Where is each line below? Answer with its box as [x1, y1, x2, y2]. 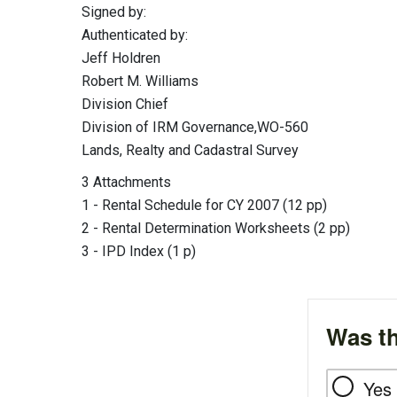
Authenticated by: [82, 27, 188, 43]
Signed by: [82, 4, 146, 20]
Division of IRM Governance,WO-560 [82, 119, 308, 136]
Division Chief [82, 96, 168, 113]
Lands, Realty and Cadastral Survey [82, 142, 299, 159]
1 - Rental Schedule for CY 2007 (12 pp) [82, 197, 327, 214]
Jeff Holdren [82, 50, 160, 66]
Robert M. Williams [82, 73, 198, 90]
